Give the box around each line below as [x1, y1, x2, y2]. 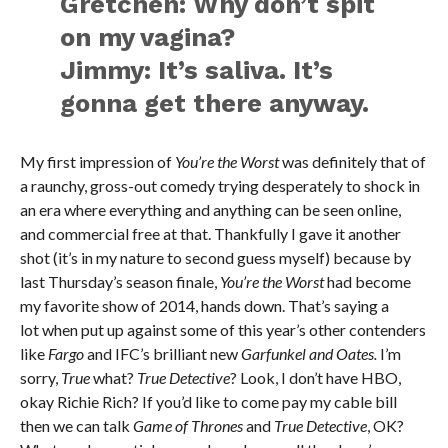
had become [323, 272, 411, 292]
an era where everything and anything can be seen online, [19, 200, 401, 220]
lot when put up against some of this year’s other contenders [19, 320, 426, 340]
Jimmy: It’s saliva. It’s [60, 55, 334, 86]
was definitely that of [278, 152, 426, 172]
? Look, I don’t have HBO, [229, 368, 401, 388]
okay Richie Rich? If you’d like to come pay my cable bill [19, 392, 397, 412]
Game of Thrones [132, 416, 243, 436]
